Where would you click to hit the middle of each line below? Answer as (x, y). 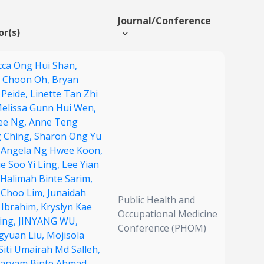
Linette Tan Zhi (64, 94)
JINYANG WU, (48, 221)
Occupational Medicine (168, 214)
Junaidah (67, 193)
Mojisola (65, 235)
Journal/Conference (164, 21)
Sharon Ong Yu (68, 136)
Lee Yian (80, 165)
